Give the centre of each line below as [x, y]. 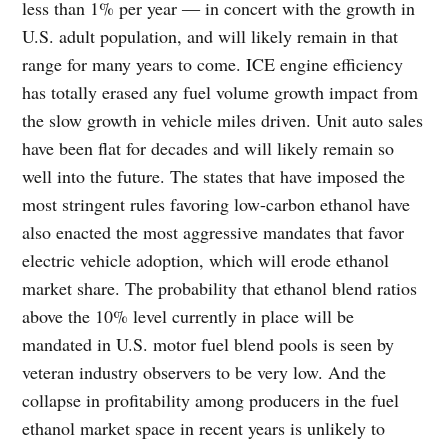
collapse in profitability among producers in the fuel [211, 399]
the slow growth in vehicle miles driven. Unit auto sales [223, 119]
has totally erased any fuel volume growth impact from [220, 91]
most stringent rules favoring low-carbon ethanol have [216, 203]
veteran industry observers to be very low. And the [204, 371]
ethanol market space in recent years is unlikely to [204, 427]
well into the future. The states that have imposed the [214, 175]
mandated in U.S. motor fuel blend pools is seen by [208, 343]
